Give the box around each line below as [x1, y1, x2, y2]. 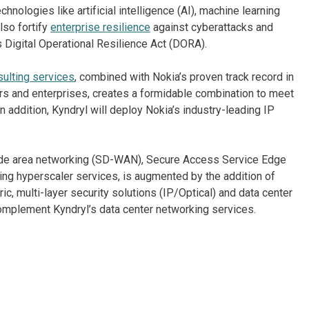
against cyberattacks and [150, 21, 273, 34]
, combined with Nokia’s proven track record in [74, 70, 294, 84]
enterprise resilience [50, 21, 150, 34]
